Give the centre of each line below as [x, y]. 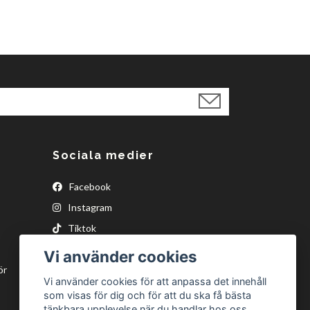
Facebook [89, 187]
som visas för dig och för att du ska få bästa [148, 295]
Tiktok [81, 228]
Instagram [89, 208]
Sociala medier [103, 156]
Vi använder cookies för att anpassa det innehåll [155, 282]
